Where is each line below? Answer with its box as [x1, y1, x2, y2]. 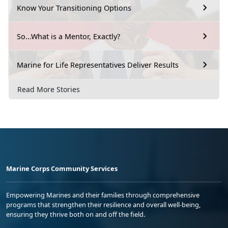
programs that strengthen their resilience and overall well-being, [6, 199, 201, 209]
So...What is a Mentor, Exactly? [17, 31, 120, 41]
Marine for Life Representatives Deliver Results [17, 60, 179, 70]
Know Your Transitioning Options [17, 3, 131, 13]
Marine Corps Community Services [6, 163, 118, 173]
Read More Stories [17, 84, 80, 94]
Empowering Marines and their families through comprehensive [6, 190, 199, 199]
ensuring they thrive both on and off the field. [6, 209, 145, 219]
